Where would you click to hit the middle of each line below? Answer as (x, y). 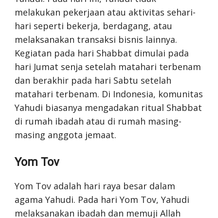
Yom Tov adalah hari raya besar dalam (95, 186)
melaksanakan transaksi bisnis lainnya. (96, 39)
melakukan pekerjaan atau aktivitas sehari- (105, 12)
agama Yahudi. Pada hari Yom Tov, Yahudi (102, 199)
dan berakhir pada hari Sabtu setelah (93, 80)
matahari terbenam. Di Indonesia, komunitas (109, 94)
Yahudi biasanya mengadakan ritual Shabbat (108, 107)
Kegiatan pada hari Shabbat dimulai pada (102, 53)
